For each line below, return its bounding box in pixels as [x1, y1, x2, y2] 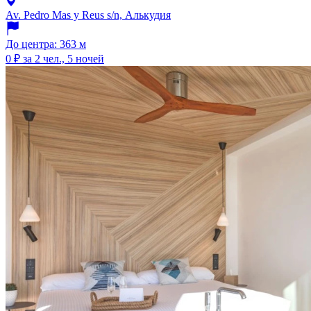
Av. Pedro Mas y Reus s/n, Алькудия [6, 9, 171, 22]
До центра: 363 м [6, 38, 86, 51]
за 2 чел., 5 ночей [23, 53, 104, 65]
